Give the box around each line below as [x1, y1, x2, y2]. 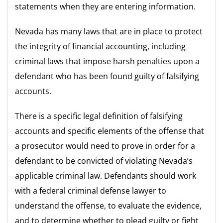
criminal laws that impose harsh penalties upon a [15, 55, 200, 67]
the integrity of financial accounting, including [15, 40, 186, 52]
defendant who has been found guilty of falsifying [15, 70, 200, 82]
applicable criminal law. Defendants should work [15, 170, 197, 181]
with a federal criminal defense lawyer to [15, 185, 167, 196]
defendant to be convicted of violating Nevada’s [15, 155, 193, 166]
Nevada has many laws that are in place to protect [15, 25, 203, 37]
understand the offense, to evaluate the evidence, [15, 200, 202, 211]
